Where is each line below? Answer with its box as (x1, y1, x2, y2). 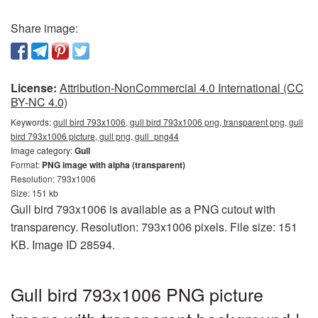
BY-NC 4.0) (11, 93, 67, 110)
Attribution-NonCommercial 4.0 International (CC (60, 79, 304, 96)
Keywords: (11, 115, 53, 128)
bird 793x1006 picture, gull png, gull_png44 (11, 129, 179, 142)
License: (11, 79, 57, 96)
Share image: (11, 19, 78, 36)
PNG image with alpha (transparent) (42, 158, 185, 171)
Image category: (11, 143, 75, 156)
